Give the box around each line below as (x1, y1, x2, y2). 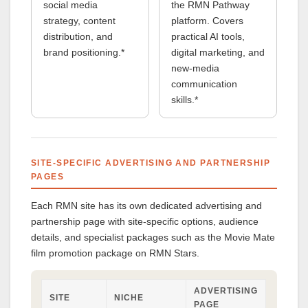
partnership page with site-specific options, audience (31, 216, 258, 228)
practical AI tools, (170, 31, 245, 43)
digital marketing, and (170, 47, 265, 58)
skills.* (170, 94, 198, 106)
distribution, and (43, 31, 113, 43)
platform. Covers (170, 15, 243, 27)
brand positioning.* (43, 47, 124, 58)
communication (170, 78, 237, 90)
